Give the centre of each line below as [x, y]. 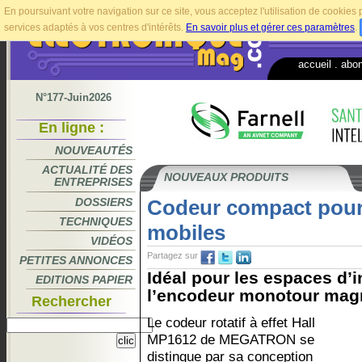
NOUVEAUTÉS [94, 150]
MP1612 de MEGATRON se [231, 339]
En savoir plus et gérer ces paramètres [270, 27]
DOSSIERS [104, 202]
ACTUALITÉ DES [87, 170]
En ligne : [71, 128]
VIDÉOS [112, 241]
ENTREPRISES [93, 182]
